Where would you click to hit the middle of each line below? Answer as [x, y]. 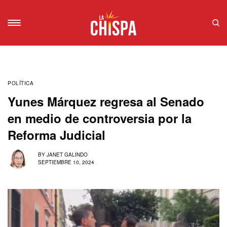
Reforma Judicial [56, 135]
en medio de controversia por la [100, 118]
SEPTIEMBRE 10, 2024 [66, 162]
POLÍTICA [21, 83]
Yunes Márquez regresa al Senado [106, 101]
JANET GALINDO [67, 155]
